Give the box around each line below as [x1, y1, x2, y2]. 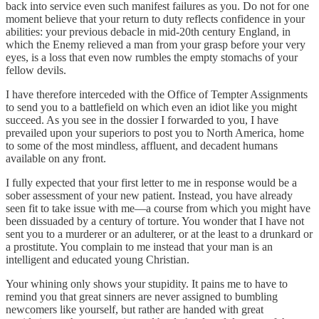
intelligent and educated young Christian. [6, 253, 189, 266]
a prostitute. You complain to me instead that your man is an [6, 240, 273, 253]
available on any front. [6, 152, 106, 164]
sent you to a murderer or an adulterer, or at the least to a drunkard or [6, 227, 313, 240]
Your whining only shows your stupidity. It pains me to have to [6, 277, 288, 290]
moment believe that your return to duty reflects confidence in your [6, 12, 305, 25]
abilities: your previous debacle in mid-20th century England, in [6, 25, 291, 38]
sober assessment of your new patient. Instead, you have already [6, 189, 293, 202]
